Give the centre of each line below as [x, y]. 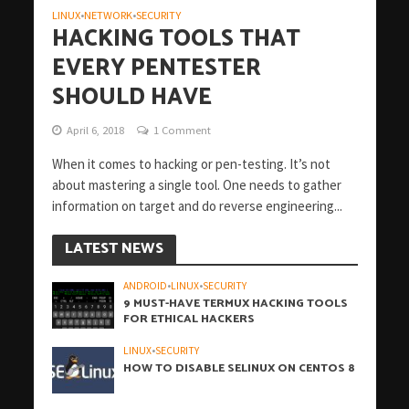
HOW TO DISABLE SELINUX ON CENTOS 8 [240, 369]
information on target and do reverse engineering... [197, 206]
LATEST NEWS [114, 249]
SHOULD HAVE [131, 98]
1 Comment [182, 131]
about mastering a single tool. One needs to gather [196, 185]
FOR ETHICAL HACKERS [189, 320]
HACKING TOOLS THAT [176, 40]
